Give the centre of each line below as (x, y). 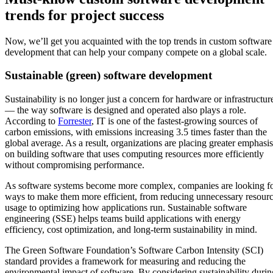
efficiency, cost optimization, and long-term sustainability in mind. (131, 230)
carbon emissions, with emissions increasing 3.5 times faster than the (136, 132)
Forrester (75, 121)
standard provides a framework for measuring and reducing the (125, 261)
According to (31, 121)
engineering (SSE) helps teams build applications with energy (123, 219)
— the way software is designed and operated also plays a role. (126, 110)
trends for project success (84, 15)
